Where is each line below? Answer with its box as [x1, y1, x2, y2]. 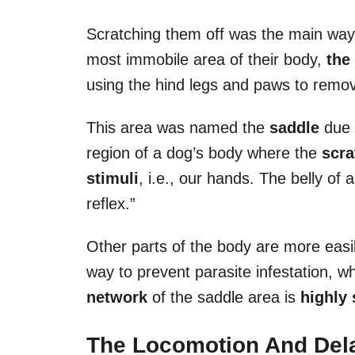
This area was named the [86, 118, 269, 136]
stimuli [86, 169, 139, 187]
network [86, 288, 147, 306]
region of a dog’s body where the [86, 143, 322, 162]
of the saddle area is [147, 288, 300, 306]
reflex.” [86, 194, 136, 212]
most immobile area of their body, [86, 50, 326, 68]
